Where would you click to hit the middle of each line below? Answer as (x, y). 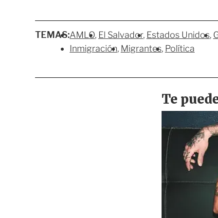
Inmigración (93, 49)
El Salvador (121, 35)
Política (180, 49)
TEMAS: (52, 35)
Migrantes (141, 49)
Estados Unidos (178, 35)
